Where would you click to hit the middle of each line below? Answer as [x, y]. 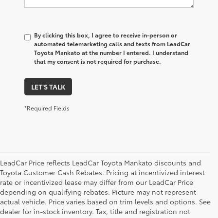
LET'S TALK [48, 87]
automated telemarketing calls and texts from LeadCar [112, 44]
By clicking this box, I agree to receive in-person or [106, 35]
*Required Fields [47, 108]
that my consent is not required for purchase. [98, 61]
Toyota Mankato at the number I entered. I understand [111, 53]
